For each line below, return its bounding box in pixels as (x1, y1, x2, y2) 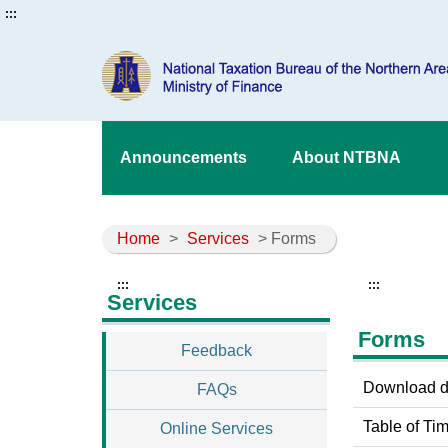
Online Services (160, 420, 273, 437)
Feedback (181, 342, 252, 359)
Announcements (119, 149, 247, 166)
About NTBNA (291, 149, 401, 166)
